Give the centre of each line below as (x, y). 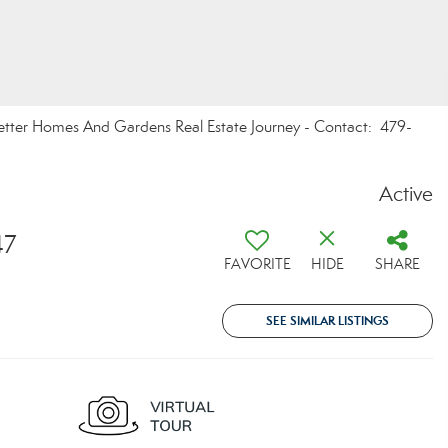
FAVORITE (257, 264)
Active (406, 194)
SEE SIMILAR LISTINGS (327, 320)
